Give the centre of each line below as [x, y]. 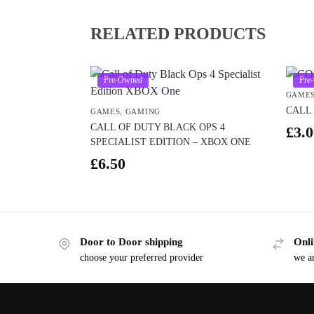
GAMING [143, 112]
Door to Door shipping [131, 242]
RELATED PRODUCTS [178, 34]
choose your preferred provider [141, 257]
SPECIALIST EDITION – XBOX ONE [170, 142]
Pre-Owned [123, 80]
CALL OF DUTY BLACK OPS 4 [157, 128]
